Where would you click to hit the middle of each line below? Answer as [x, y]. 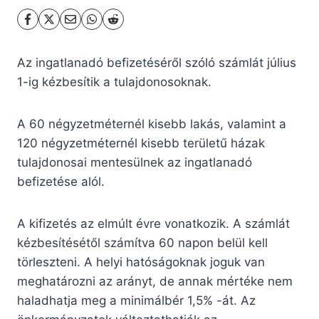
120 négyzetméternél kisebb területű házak [141, 143]
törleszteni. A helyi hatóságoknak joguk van [141, 262]
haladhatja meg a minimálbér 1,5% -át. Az [136, 301]
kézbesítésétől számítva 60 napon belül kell [142, 243]
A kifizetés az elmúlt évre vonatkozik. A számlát [153, 224]
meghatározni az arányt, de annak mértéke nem [155, 282]
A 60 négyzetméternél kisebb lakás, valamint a [152, 124]
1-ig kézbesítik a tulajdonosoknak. [114, 82]
